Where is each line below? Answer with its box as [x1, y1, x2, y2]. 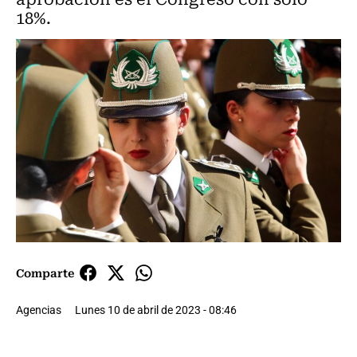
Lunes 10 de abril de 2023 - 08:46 [75, 302, 237, 318]
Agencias [16, 302, 61, 318]
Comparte [16, 264, 74, 282]
